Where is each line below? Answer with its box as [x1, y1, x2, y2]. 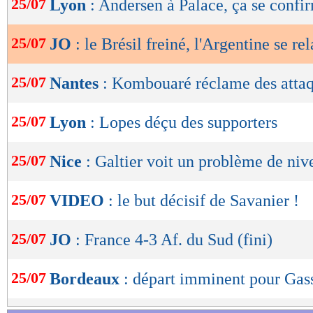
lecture [22, 22, 75, 41]
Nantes [50, 74, 103, 93]
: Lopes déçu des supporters [90, 113, 277, 132]
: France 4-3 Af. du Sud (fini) [75, 231, 272, 249]
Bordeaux [50, 270, 124, 289]
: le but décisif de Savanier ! [108, 191, 299, 210]
